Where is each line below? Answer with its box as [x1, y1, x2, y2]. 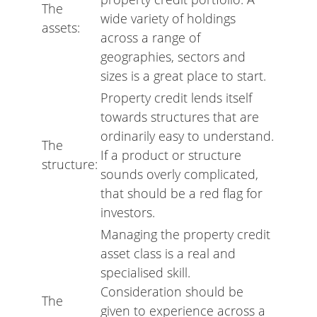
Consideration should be [100, 282, 243, 300]
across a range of [100, 28, 200, 46]
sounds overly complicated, [100, 165, 258, 183]
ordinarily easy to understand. [100, 127, 274, 144]
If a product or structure [100, 146, 241, 163]
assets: [42, 18, 80, 36]
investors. [100, 203, 155, 221]
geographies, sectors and [100, 47, 246, 65]
